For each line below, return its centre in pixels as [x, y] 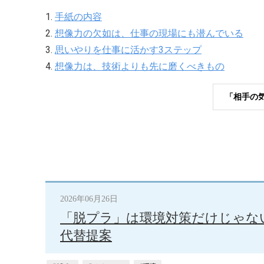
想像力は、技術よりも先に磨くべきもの [140, 67]
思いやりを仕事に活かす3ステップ [128, 50]
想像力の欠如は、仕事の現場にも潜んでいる [149, 34]
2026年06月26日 [89, 199]
